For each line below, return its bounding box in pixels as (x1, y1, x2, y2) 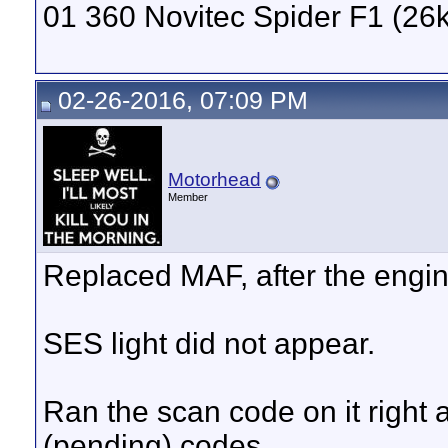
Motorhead (168, 169, 261, 190)
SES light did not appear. (43, 327, 375, 360)
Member (168, 191, 208, 203)
